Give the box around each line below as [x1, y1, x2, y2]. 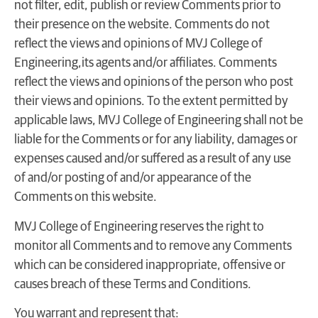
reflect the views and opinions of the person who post [14, 76, 293, 89]
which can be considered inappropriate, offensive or [14, 258, 285, 272]
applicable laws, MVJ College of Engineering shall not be [14, 114, 303, 128]
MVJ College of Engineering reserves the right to [14, 220, 264, 234]
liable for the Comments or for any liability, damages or [14, 133, 297, 147]
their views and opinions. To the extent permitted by [14, 95, 288, 109]
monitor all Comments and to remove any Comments [14, 239, 292, 253]
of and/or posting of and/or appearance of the [14, 172, 251, 185]
